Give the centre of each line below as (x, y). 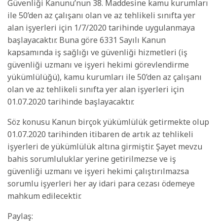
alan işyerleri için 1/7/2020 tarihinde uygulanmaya (101, 28)
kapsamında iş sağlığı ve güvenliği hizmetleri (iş (97, 53)
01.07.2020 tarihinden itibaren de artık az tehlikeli (100, 134)
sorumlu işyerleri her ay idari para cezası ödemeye (101, 184)
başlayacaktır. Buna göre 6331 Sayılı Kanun (87, 40)
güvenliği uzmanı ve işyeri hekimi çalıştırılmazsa (98, 171)
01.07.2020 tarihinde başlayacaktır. (71, 102)
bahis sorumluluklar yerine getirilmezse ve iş (92, 159)
